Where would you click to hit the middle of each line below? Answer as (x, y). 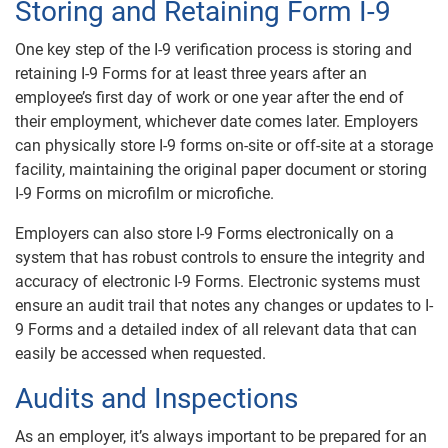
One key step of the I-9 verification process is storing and (213, 49)
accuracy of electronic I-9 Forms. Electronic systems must (217, 281)
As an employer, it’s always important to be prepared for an (221, 436)
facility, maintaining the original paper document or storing (221, 169)
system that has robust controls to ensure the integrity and (220, 257)
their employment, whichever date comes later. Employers (216, 121)
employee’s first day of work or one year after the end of (209, 97)
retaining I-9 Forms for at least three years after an (191, 73)
